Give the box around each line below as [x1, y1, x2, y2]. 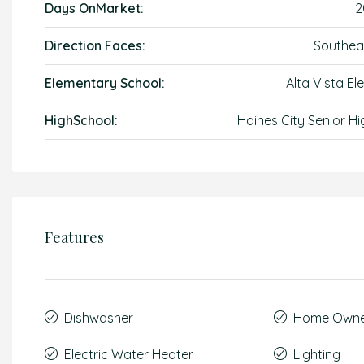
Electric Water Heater [64, 346, 193, 362]
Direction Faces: [45, 37, 145, 54]
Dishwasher [64, 310, 133, 326]
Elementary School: [45, 75, 165, 91]
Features [45, 227, 104, 247]
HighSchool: [45, 112, 118, 128]
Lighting [293, 346, 341, 362]
